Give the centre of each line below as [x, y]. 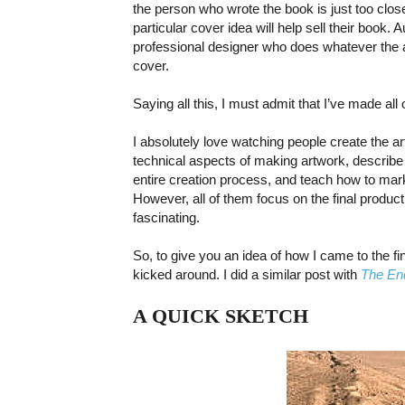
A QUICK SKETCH [221, 316]
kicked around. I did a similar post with [247, 275]
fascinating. [166, 218]
